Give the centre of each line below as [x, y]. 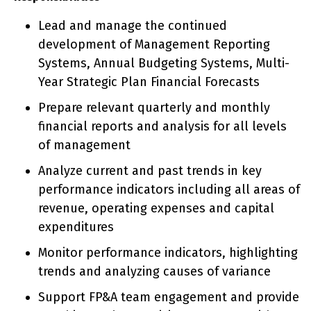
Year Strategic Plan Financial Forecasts [149, 82]
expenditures [76, 227]
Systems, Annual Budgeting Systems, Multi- [164, 63]
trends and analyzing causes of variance [154, 271]
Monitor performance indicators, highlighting [168, 253]
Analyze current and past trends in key [150, 171]
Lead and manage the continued [133, 26]
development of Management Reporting [154, 44]
